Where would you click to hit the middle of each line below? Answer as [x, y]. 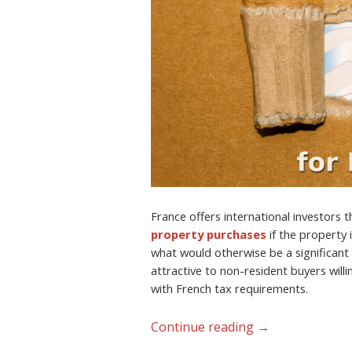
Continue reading [204, 326]
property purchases [209, 235]
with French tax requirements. [229, 289]
